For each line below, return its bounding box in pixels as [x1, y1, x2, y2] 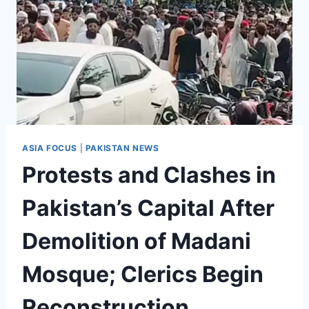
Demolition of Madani [22, 228, 251, 255]
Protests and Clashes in [22, 161, 276, 189]
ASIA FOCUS [22, 143, 77, 154]
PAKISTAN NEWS [85, 143, 159, 154]
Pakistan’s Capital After [22, 195, 275, 222]
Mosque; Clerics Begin [22, 261, 263, 288]
